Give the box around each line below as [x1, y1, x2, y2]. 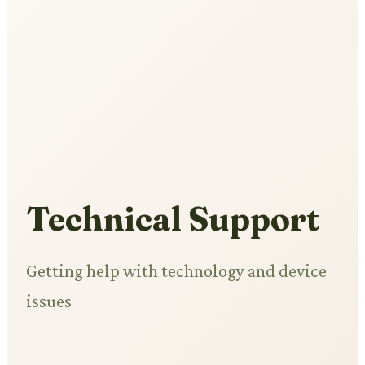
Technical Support [26, 199, 319, 240]
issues [26, 291, 72, 312]
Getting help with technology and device [26, 261, 327, 282]
